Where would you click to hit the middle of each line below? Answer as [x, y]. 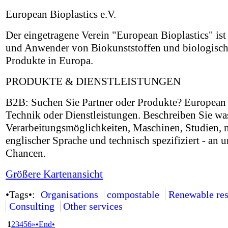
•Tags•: [22, 194]
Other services [93, 206]
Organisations [69, 194]
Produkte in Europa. [49, 61]
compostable [133, 194]
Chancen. [26, 153]
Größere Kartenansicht [54, 174]
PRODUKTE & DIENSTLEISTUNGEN [93, 81]
